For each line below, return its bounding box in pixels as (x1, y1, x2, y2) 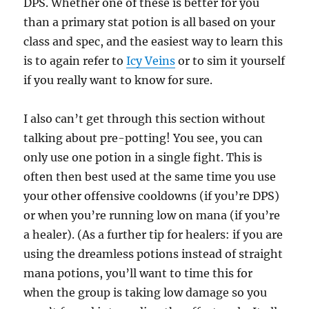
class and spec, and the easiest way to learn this (23, 34, 283, 49)
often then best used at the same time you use (23, 170, 277, 184)
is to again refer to (23, 54, 127, 68)
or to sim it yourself (175, 54, 286, 68)
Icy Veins (126, 54, 176, 68)
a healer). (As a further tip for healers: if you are (23, 228, 283, 242)
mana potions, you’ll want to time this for (23, 266, 253, 281)
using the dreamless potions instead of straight (23, 247, 283, 261)
